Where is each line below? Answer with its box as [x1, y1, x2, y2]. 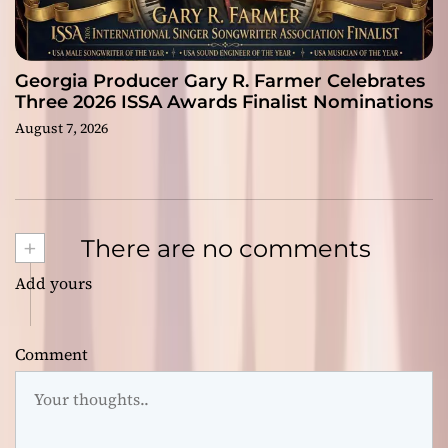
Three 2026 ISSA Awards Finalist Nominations [15, 91, 433, 114]
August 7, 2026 [15, 118, 108, 139]
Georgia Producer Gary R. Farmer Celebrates [15, 70, 425, 93]
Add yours [15, 272, 92, 295]
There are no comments [75, 234, 371, 264]
